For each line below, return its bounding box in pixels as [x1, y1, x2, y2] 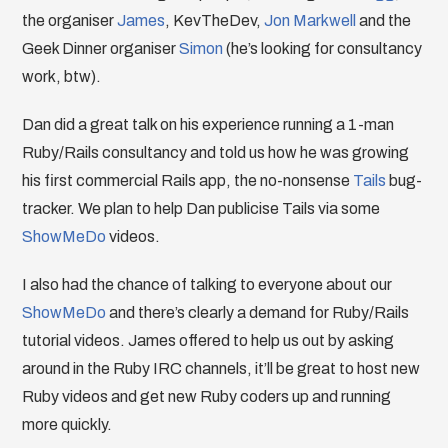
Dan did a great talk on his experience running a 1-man [22, 116, 395, 133]
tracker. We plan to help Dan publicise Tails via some [22, 200, 381, 217]
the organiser [22, 12, 118, 29]
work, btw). [22, 68, 102, 85]
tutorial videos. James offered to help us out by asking [22, 332, 395, 349]
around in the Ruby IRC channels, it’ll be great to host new [22, 360, 421, 377]
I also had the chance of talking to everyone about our [22, 276, 393, 293]
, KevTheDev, [165, 12, 265, 29]
